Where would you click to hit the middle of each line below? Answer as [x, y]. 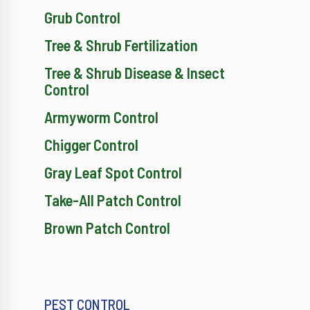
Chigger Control [91, 145]
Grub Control [82, 18]
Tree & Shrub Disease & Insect [135, 73]
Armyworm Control [101, 117]
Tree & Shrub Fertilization [121, 45]
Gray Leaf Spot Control [113, 173]
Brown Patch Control [107, 228]
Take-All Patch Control [113, 200]
